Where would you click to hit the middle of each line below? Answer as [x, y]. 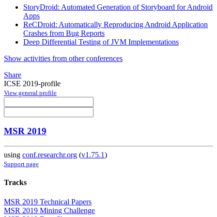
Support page [21, 164]
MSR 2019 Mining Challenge [49, 210]
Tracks [15, 183]
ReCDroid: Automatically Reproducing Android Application [116, 24]
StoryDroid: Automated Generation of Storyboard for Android [118, 7]
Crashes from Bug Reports [64, 33]
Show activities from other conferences [63, 58]
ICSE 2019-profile [32, 83]
